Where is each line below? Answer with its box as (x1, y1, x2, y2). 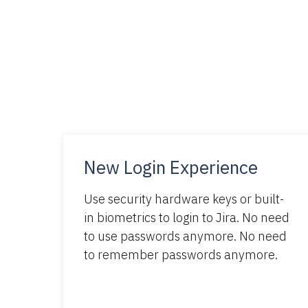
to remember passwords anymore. (84, 246, 278, 263)
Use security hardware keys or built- (84, 190, 284, 207)
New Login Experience (84, 155, 258, 179)
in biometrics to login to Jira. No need (84, 209, 289, 225)
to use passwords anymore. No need (84, 228, 287, 244)
